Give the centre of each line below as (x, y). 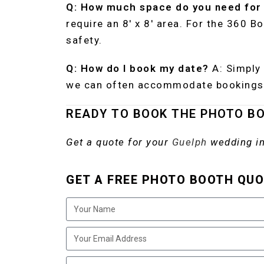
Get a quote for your (119, 142)
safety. (84, 40)
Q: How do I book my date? (138, 68)
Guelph (189, 142)
